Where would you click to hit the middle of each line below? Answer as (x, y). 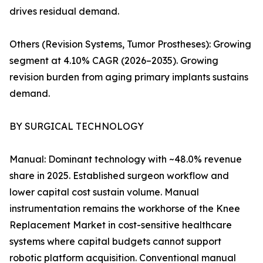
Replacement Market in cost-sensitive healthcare (121, 225)
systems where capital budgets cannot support (115, 242)
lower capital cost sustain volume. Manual (104, 192)
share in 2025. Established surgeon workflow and (119, 176)
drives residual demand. (64, 11)
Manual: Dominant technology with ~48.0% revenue (126, 159)
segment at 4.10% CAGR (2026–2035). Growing (114, 61)
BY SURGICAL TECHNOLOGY (77, 127)
